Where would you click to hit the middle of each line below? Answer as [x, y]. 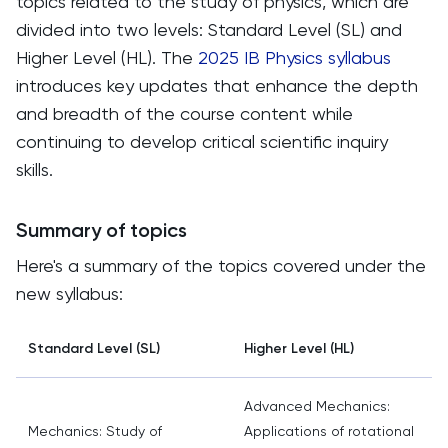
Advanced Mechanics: [317, 406]
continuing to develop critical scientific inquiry [202, 141]
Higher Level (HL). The [107, 57]
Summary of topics [101, 230]
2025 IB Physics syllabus [294, 57]
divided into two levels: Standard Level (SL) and [209, 29]
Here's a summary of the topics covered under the [221, 265]
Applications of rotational [329, 431]
